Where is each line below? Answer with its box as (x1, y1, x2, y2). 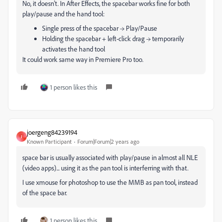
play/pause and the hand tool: (22, 9, 105, 18)
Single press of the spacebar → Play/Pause (42, 24, 157, 32)
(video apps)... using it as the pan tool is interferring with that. (22, 164, 188, 172)
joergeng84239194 (27, 128, 77, 136)
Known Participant (27, 138, 72, 145)
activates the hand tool (42, 45, 105, 53)
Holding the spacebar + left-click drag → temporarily (42, 34, 184, 43)
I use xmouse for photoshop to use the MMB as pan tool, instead (22, 178, 198, 186)
